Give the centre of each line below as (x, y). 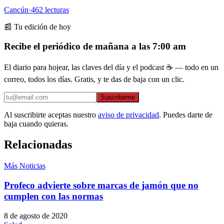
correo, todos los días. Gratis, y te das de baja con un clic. (94, 79)
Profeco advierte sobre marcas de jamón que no (101, 185)
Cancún (16, 10)
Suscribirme (118, 97)
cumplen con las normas (53, 196)
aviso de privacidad (128, 114)
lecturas (56, 10)
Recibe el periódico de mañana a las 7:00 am (95, 46)
